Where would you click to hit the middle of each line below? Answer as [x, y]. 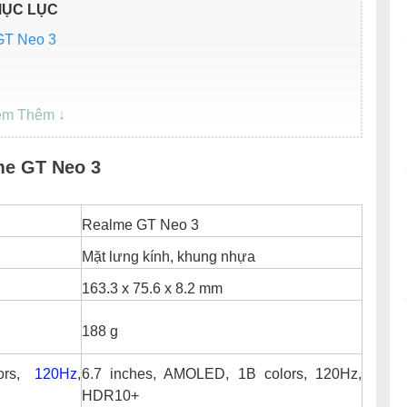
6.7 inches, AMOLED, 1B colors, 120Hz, [222, 374]
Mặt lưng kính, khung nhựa [169, 257]
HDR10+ [110, 396]
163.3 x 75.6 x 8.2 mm [152, 289]
